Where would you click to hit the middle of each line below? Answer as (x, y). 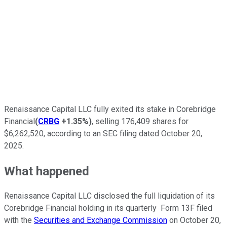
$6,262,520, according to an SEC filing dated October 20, (103, 133)
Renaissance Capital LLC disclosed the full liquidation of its (109, 196)
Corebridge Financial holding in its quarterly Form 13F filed (108, 208)
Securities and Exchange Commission (101, 220)
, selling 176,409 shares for (140, 121)
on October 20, (194, 220)
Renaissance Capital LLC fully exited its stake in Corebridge (110, 109)
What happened (47, 171)
